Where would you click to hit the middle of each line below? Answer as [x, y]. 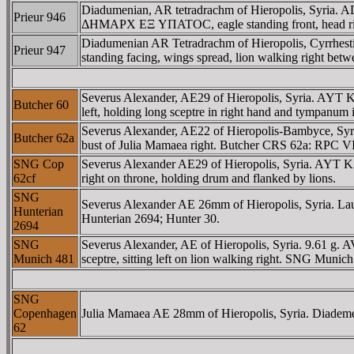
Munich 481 [44, 258]
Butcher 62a [44, 137]
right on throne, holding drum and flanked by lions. [209, 178]
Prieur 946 [40, 17]
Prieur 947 [40, 50]
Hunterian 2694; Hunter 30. [151, 218]
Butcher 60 [41, 104]
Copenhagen [45, 313]
